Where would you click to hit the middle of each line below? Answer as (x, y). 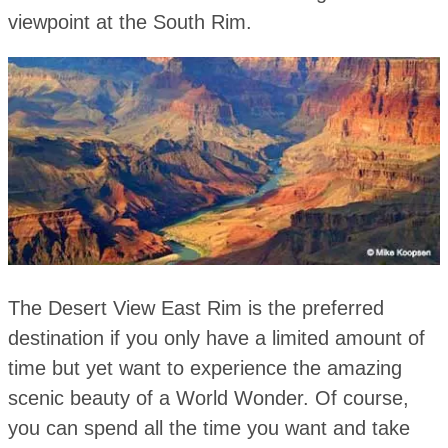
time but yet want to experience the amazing (204, 368)
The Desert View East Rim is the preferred (195, 308)
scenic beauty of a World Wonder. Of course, (208, 398)
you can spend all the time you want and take (208, 428)
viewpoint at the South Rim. (129, 21)
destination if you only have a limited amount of (216, 338)
